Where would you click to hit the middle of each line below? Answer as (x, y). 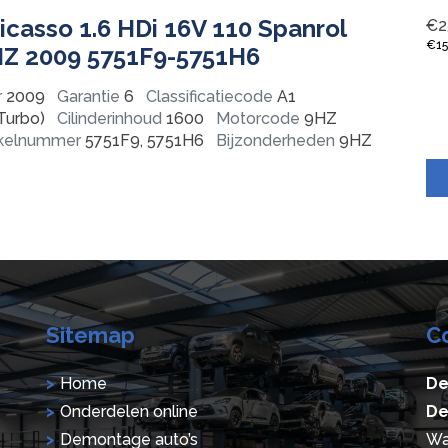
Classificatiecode (209, 96)
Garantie (88, 96)
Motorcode (258, 118)
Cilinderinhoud (109, 118)
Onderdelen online (129, 412)
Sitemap (90, 335)
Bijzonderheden (275, 140)
